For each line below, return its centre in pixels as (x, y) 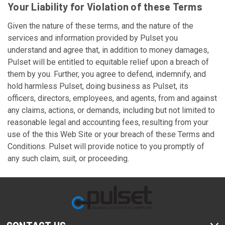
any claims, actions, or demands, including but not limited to (111, 110)
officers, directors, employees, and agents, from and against (112, 98)
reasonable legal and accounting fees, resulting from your (108, 122)
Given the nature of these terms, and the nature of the (100, 26)
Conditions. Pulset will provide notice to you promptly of (106, 146)
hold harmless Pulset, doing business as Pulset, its (98, 86)
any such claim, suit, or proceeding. (68, 158)
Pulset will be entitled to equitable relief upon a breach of (108, 62)
